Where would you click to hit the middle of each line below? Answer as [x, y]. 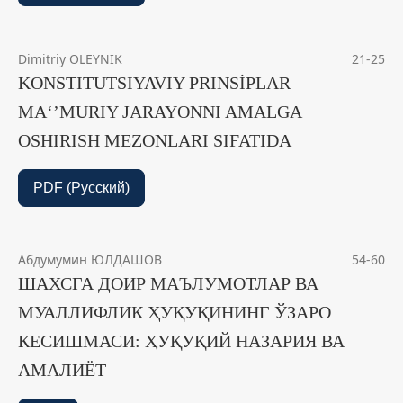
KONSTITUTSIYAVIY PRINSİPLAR [154, 83]
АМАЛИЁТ [62, 370]
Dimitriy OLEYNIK [70, 59]
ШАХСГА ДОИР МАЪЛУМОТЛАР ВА [168, 284]
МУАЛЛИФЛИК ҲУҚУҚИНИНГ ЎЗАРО [175, 313]
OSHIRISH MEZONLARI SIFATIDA [155, 141]
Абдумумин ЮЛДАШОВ [90, 260]
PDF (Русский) [81, 188]
